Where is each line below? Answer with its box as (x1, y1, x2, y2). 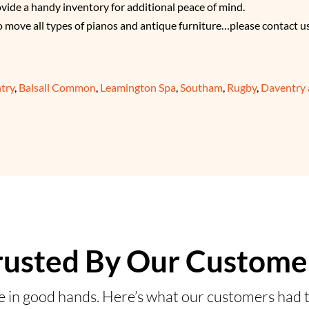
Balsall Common (19, 81, 96, 94)
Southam (180, 81, 223, 94)
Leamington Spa (100, 81, 176, 94)
